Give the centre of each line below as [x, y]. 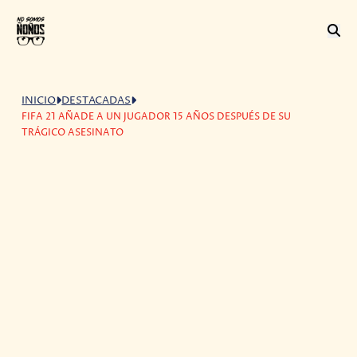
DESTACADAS [96, 100]
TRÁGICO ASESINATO [73, 132]
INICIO [39, 100]
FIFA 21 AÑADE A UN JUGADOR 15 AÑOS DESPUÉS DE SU [157, 116]
